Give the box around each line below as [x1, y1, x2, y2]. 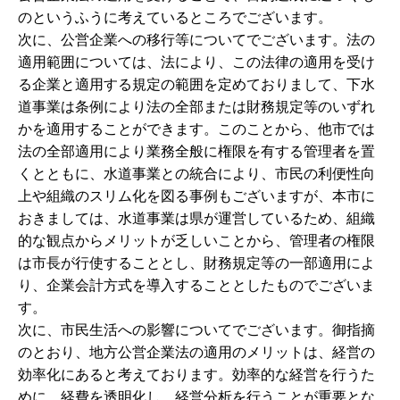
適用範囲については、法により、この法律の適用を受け [18, 53, 375, 71]
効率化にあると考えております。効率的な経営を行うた [18, 365, 375, 384]
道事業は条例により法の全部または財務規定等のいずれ [18, 97, 375, 116]
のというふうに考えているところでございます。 [18, 8, 332, 27]
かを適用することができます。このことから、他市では [18, 120, 375, 138]
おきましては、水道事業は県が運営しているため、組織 [18, 209, 375, 228]
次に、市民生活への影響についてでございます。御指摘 [18, 321, 375, 339]
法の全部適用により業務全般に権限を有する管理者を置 [18, 142, 375, 161]
